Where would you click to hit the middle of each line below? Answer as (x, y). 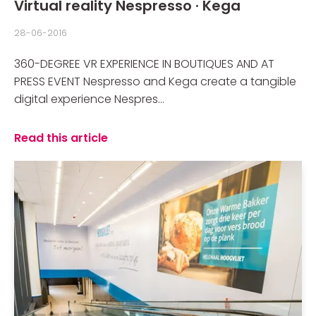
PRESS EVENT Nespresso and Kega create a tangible (155, 81)
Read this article (61, 138)
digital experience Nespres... (89, 99)
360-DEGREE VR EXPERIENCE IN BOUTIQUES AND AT (144, 64)
